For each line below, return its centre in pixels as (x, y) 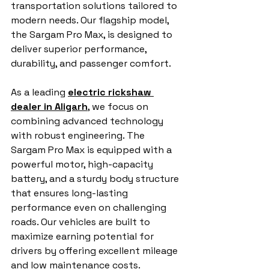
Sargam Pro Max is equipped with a (92, 150)
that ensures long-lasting (71, 193)
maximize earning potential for (83, 236)
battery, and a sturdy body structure (96, 179)
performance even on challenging (90, 207)
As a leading (39, 92)
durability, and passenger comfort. (91, 63)
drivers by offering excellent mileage (95, 251)
